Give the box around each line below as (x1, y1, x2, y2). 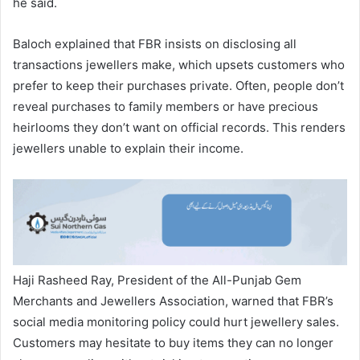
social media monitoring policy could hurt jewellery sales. (13, 314, 339, 330)
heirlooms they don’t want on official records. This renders (13, 119, 346, 135)
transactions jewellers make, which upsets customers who (13, 56, 345, 72)
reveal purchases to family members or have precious (13, 98, 318, 114)
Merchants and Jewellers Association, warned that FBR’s (13, 293, 333, 309)
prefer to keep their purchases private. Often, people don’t (13, 77, 344, 93)
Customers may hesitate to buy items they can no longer (13, 335, 333, 351)
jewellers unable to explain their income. (13, 140, 243, 156)
